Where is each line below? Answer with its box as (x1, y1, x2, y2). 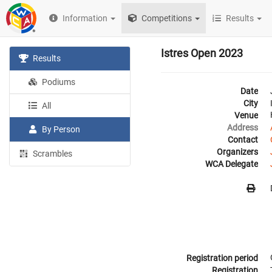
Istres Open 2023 (161, 47, 243, 59)
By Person (40, 124, 81, 134)
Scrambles (31, 149, 73, 158)
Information (63, 13, 108, 23)
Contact (228, 135, 258, 144)
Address (227, 123, 258, 132)
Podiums (40, 77, 76, 87)
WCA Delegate (205, 159, 258, 169)
